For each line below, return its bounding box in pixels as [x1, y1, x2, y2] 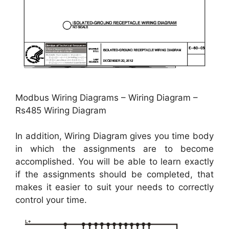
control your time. [15, 195, 87, 205]
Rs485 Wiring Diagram [15, 105, 106, 116]
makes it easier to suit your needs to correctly [15, 182, 214, 193]
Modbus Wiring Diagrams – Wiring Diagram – [15, 92, 198, 103]
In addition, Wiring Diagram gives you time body [15, 131, 214, 142]
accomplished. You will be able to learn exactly [15, 156, 214, 167]
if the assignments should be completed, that [15, 169, 214, 180]
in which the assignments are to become [15, 144, 214, 154]
